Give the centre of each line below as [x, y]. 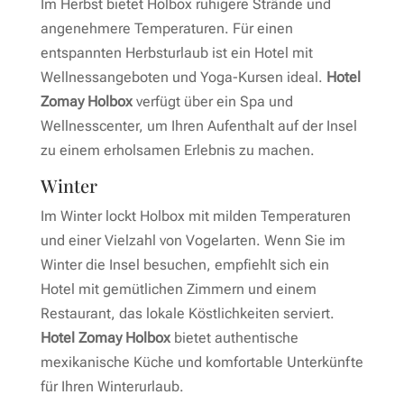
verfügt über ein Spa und [212, 101]
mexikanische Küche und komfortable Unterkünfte [202, 362]
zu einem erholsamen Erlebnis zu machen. [177, 150]
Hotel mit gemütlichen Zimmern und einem [178, 289]
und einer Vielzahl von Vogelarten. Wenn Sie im [193, 240]
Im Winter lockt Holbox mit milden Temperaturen [195, 216]
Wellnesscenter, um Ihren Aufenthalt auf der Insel [198, 126]
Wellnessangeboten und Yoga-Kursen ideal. [183, 77]
